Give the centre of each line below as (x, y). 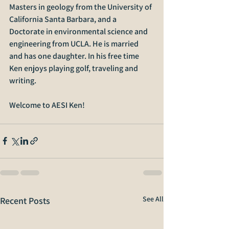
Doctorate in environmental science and (79, 31)
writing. (23, 80)
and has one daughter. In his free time (75, 56)
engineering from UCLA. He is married (75, 43)
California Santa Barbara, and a (64, 19)
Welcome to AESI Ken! (47, 105)
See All (153, 199)
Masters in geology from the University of (81, 7)
